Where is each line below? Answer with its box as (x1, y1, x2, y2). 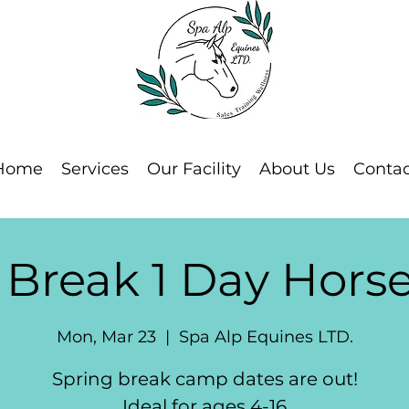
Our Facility (146, 159, 241, 180)
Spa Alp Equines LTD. (178, 327, 353, 348)
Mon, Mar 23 (56, 327, 156, 348)
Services (60, 159, 129, 180)
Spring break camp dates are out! (51, 368, 358, 391)
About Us (258, 159, 335, 180)
